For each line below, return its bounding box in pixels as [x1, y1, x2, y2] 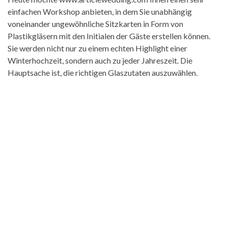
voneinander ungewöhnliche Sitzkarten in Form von [8, 19, 183, 28]
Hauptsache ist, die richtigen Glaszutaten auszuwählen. [8, 68, 197, 77]
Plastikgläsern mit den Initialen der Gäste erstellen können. [8, 31, 210, 41]
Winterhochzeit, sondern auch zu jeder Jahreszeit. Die [8, 55, 192, 65]
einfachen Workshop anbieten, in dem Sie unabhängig [8, 7, 192, 16]
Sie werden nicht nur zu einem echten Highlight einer [8, 43, 187, 53]
